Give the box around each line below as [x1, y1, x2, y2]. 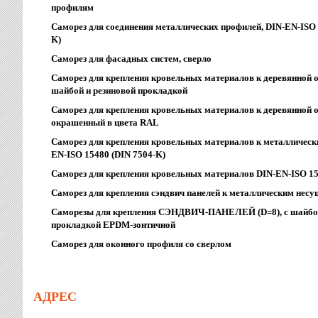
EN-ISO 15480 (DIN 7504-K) [51, 149, 165, 160]
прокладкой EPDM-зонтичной [51, 219, 175, 230]
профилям [51, 2, 94, 13]
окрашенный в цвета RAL [51, 117, 159, 128]
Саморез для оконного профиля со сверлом [51, 238, 231, 249]
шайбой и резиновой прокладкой [51, 85, 187, 96]
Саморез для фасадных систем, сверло [51, 53, 212, 64]
